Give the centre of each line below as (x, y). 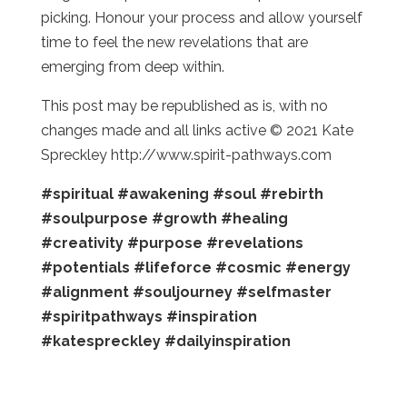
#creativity (82, 243)
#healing (254, 219)
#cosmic (248, 268)
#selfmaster (283, 293)
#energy (318, 268)
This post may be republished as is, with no (184, 106)
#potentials (85, 268)
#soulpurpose (94, 219)
